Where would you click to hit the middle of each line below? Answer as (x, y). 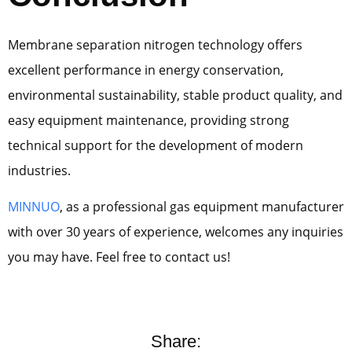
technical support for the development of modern (156, 145)
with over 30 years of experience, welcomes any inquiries (176, 232)
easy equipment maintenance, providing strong (148, 120)
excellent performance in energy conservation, (146, 70)
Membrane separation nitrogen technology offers (155, 44)
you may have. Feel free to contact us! (119, 257)
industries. (39, 170)
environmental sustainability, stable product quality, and (175, 95)
